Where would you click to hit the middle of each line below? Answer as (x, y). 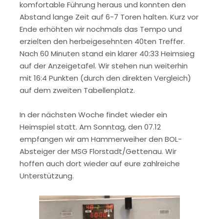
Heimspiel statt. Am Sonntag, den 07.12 (90, 127)
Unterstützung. (47, 176)
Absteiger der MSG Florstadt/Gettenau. (92, 152)
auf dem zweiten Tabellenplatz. (77, 90)
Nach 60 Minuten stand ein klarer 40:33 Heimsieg (107, 53)
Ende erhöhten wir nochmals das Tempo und (101, 29)
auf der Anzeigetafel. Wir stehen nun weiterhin (104, 66)
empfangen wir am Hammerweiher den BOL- (101, 139)
